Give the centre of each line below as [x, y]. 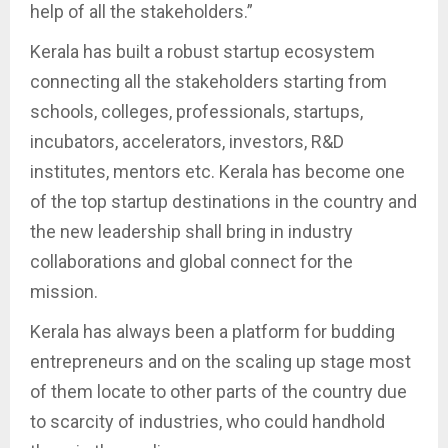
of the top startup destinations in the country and [223, 202]
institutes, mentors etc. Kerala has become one [217, 172]
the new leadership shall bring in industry [191, 232]
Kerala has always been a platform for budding [212, 332]
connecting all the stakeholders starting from [208, 82]
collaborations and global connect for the [191, 262]
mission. [64, 292]
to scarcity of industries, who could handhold [207, 422]
